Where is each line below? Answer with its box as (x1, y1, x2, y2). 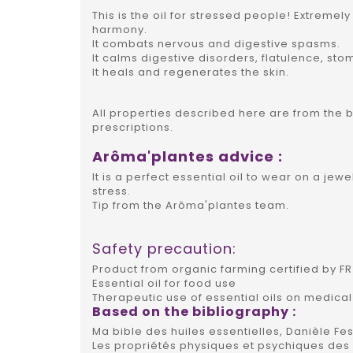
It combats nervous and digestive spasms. (92, 36, 340, 52)
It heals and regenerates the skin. (92, 65, 289, 80)
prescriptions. (92, 120, 173, 136)
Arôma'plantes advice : (92, 147, 283, 167)
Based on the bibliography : (92, 303, 296, 321)
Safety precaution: (92, 239, 236, 259)
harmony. (92, 22, 147, 38)
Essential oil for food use (92, 276, 236, 292)
